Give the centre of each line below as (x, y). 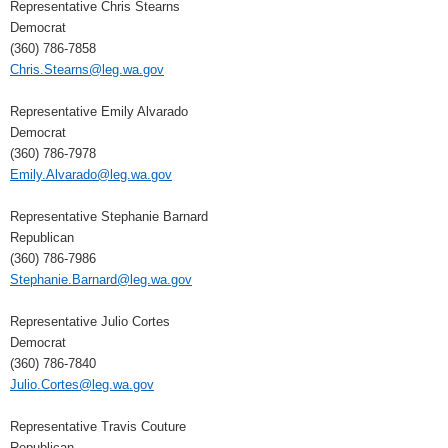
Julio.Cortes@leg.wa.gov (82, 385)
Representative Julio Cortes (90, 322)
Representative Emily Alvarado (99, 112)
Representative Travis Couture (98, 427)
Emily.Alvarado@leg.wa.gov (91, 175)
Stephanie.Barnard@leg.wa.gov (101, 280)
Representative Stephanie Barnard (109, 217)
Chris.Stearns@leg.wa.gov (87, 70)
